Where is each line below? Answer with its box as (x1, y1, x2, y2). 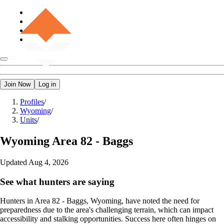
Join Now (4, 80, 30, 88)
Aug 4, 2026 (28, 157, 68, 166)
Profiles (20, 97, 44, 106)
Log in (38, 80, 56, 88)
